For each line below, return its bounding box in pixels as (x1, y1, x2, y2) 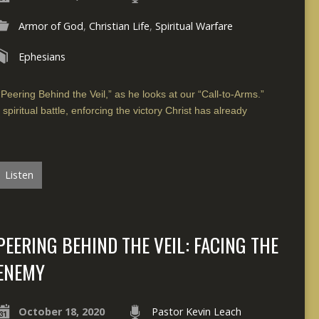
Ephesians (18, 49, 66, 63)
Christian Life (88, 19, 150, 33)
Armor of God (18, 19, 83, 33)
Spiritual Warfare (155, 19, 233, 33)
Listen (2, 167, 33, 182)
